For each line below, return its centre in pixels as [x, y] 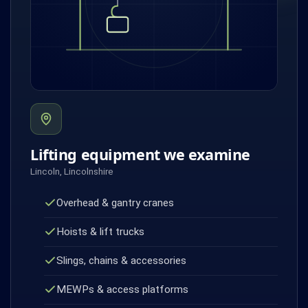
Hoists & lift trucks [100, 231]
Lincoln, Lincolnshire [72, 171]
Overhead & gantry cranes [115, 202]
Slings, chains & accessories [121, 260]
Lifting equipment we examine [140, 154]
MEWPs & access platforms [122, 289]
